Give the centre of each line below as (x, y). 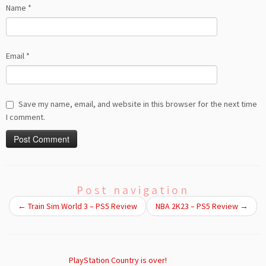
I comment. (26, 117)
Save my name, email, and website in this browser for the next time (138, 104)
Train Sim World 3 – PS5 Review (82, 206)
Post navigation (133, 190)
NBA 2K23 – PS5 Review (198, 206)
